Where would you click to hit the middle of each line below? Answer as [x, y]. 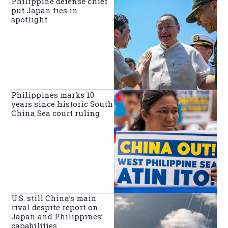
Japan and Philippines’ [57, 217]
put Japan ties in [45, 10]
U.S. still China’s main [54, 198]
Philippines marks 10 [53, 95]
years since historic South [62, 104]
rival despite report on [55, 207]
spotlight [30, 19]
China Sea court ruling [56, 113]
